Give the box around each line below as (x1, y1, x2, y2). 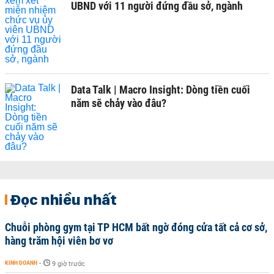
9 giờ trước (52, 259, 85, 268)
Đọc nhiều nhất (10, 190, 117, 209)
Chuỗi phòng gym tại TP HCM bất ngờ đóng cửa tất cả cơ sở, (5, 220, 267, 234)
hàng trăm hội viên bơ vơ (5, 234, 113, 247)
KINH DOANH (5, 259, 37, 266)
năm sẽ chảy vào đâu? (71, 96, 166, 109)
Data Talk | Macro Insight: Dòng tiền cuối (71, 83, 250, 96)
